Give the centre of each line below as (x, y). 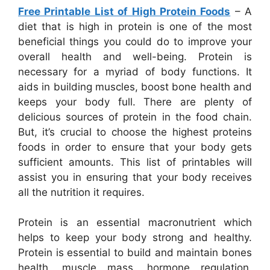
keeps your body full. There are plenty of (135, 102)
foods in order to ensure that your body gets (135, 147)
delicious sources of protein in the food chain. (135, 117)
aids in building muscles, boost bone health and (135, 86)
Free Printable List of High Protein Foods (124, 11)
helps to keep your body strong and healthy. (135, 238)
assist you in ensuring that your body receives (135, 177)
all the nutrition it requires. (81, 192)
